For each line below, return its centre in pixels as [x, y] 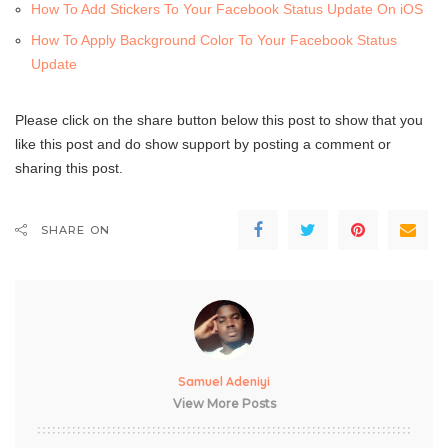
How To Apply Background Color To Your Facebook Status [214, 40]
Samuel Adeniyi [224, 382]
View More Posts [224, 404]
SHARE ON [75, 230]
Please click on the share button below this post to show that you [219, 120]
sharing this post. [69, 168]
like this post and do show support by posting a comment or [203, 144]
